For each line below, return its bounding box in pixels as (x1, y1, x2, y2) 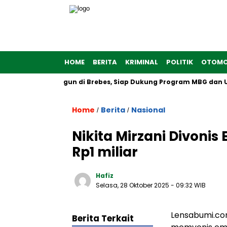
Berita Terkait (72, 212, 134, 224)
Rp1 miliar (72, 143, 138, 161)
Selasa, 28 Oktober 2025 (96, 181, 171, 190)
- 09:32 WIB (171, 181, 206, 190)
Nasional (131, 105, 165, 115)
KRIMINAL (125, 57, 158, 67)
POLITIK (166, 57, 193, 67)
